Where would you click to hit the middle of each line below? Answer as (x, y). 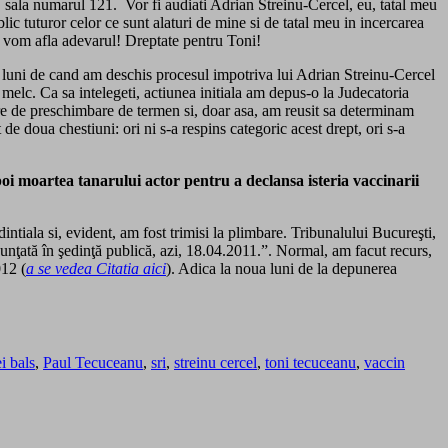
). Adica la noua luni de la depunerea (281, 268)
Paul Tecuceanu (93, 362)
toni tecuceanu (310, 362)
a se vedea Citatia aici (96, 268)
